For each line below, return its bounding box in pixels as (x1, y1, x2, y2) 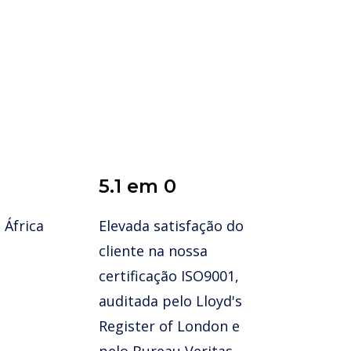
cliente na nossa (99, 241, 208, 260)
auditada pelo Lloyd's (99, 291, 242, 310)
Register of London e (99, 317, 240, 335)
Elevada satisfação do (99, 216, 244, 235)
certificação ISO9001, (99, 266, 239, 285)
